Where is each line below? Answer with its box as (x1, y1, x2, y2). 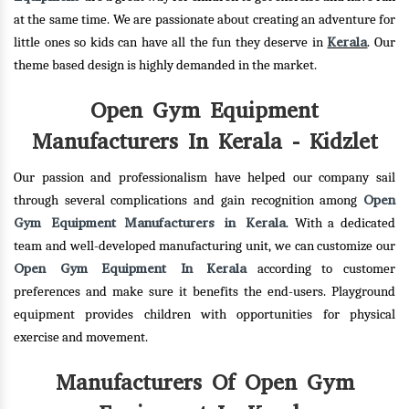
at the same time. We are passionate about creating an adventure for (14, 12, 395, 27)
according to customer (246, 261, 396, 277)
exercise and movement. (14, 330, 148, 345)
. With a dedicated (285, 215, 396, 231)
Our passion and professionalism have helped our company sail (14, 170, 395, 185)
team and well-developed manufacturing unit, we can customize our (14, 238, 395, 254)
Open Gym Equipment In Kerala (14, 259, 247, 278)
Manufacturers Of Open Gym (55, 368, 354, 397)
